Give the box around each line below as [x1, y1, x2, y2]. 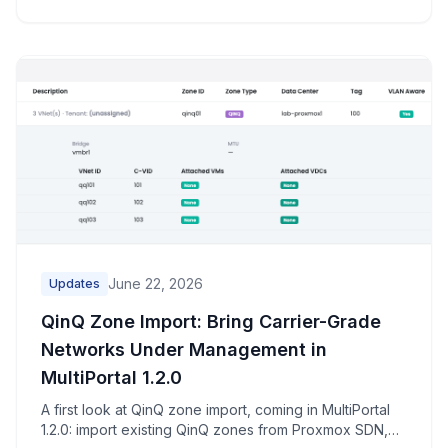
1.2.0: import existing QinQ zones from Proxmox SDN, [41, 420, 388, 438]
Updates [49, 275, 100, 291]
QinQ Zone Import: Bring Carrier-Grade [41, 310, 381, 332]
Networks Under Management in [41, 338, 327, 360]
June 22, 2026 [108, 274, 203, 292]
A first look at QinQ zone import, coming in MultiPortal [41, 400, 390, 418]
